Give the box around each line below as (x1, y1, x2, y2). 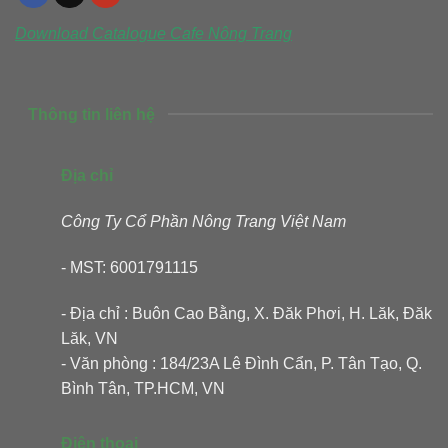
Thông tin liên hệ (27, 105, 155, 123)
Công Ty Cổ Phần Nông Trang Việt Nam (61, 213, 346, 231)
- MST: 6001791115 (61, 259, 198, 276)
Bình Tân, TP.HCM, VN (61, 379, 225, 397)
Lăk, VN (61, 329, 118, 347)
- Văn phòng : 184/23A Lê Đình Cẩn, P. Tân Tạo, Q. (61, 354, 422, 372)
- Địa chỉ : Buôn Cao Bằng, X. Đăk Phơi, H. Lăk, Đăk (61, 304, 432, 322)
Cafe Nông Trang (170, 25, 292, 43)
